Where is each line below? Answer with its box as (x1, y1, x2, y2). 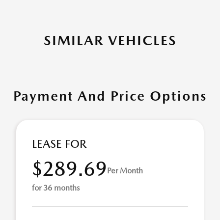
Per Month (107, 165, 143, 175)
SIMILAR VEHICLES (43, 32, 177, 49)
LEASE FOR (32, 137, 86, 151)
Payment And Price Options (13, 87, 207, 104)
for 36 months (32, 183, 80, 192)
